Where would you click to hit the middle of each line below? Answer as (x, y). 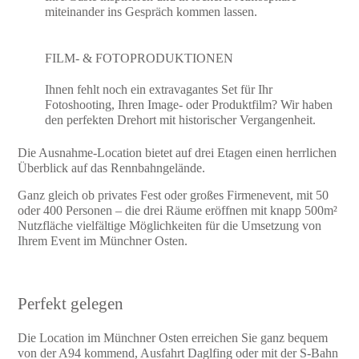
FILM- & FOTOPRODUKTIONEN (139, 58)
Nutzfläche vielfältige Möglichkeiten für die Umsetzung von (170, 226)
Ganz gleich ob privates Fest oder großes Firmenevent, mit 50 (173, 196)
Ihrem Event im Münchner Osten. (103, 241)
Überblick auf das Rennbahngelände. (112, 168)
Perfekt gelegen (71, 303)
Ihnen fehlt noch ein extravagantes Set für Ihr (159, 89)
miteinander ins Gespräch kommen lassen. (151, 12)
